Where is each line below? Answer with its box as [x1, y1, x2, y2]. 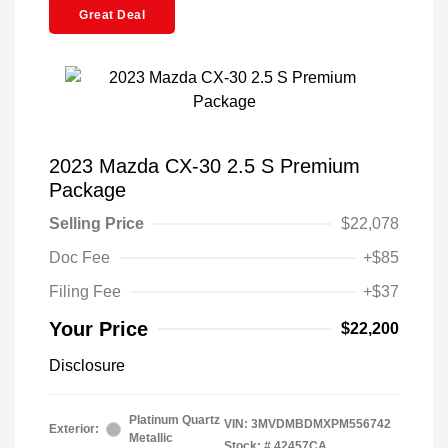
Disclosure [49, 357, 125, 375]
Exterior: [49, 422, 99, 437]
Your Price [49, 318, 148, 341]
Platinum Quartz [129, 413, 220, 428]
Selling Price [49, 215, 144, 233]
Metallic [129, 431, 173, 446]
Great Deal [79, 8, 145, 23]
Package [49, 179, 126, 202]
